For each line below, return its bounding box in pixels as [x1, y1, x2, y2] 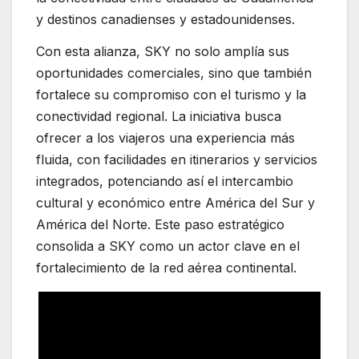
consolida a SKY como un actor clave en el [36, 237, 300, 254]
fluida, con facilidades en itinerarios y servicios [36, 151, 317, 167]
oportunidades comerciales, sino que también [36, 64, 312, 81]
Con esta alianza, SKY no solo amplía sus [36, 42, 289, 59]
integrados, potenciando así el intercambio [36, 172, 293, 189]
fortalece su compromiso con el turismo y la [36, 86, 306, 103]
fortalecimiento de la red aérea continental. [36, 259, 296, 276]
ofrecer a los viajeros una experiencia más [36, 129, 295, 146]
